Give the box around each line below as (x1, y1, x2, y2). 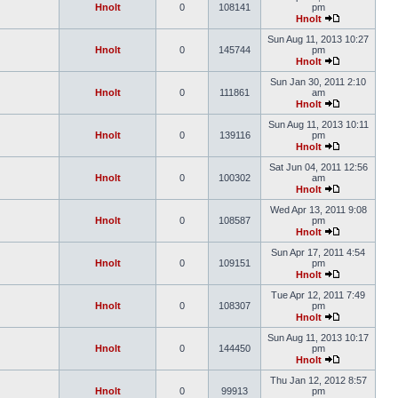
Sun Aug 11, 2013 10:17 (267, 332, 369, 343)
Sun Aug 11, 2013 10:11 (267, 119, 369, 130)
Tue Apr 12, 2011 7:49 (271, 290, 365, 300)
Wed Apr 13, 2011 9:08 (269, 204, 367, 215)
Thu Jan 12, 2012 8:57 (269, 375, 367, 386)
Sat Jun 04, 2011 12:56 (268, 162, 368, 172)
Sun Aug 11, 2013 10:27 (267, 34, 369, 44)
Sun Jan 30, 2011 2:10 (270, 76, 366, 87)
